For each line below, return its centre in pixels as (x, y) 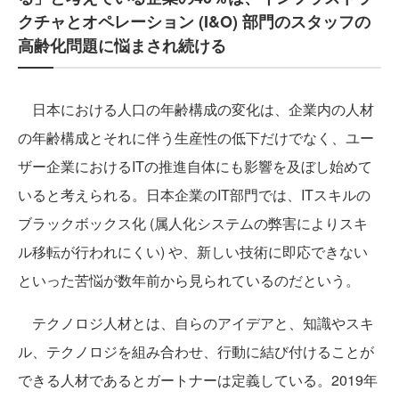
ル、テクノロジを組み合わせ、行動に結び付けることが (196, 351)
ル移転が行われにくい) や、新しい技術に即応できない (193, 252)
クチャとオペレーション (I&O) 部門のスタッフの (194, 21)
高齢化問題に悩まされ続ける (122, 45)
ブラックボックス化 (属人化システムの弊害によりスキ (193, 223)
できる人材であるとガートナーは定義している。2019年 (198, 380)
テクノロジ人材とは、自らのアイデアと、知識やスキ (196, 323)
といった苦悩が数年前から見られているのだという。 (189, 280)
